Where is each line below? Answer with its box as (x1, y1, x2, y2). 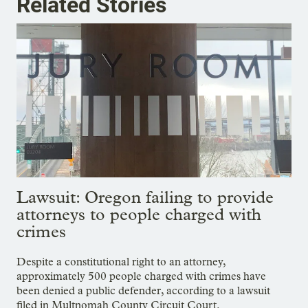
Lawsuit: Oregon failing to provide (16, 187, 274, 208)
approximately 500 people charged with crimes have (16, 269, 266, 283)
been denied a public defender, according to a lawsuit (16, 284, 270, 298)
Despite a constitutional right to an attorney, (16, 255, 225, 269)
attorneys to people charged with (16, 204, 261, 225)
